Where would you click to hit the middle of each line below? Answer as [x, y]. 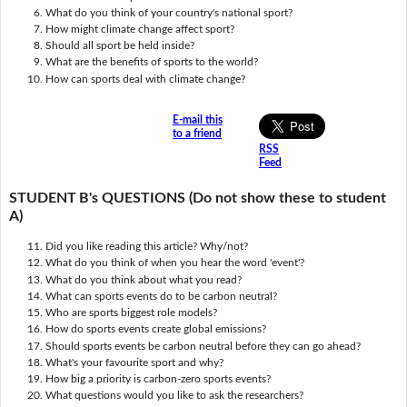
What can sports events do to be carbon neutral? [161, 296]
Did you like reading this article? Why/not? [146, 247]
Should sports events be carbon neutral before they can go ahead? [203, 346]
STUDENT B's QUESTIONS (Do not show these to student [197, 198]
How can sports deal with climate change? [145, 79]
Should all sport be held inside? [119, 46]
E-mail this [197, 120]
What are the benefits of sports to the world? [151, 62]
